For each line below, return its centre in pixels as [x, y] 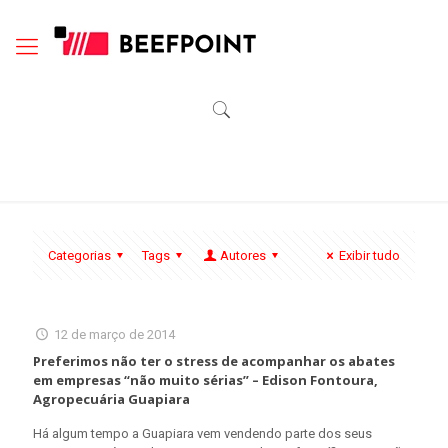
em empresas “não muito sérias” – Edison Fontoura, [205, 380]
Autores [242, 255]
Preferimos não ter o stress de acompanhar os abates [214, 361]
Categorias [79, 255]
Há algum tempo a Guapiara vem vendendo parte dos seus [202, 433]
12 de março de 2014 [115, 334]
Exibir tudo [369, 255]
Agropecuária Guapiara [111, 399]
